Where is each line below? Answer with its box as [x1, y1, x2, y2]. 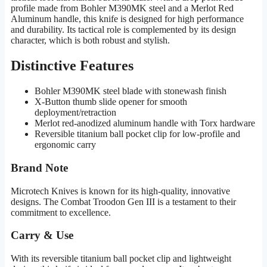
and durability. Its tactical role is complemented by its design [11, 24, 236, 35]
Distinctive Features [11, 58, 133, 74]
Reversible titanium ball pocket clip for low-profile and [35, 129, 240, 139]
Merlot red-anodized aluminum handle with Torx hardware [35, 118, 255, 129]
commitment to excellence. [11, 207, 111, 218]
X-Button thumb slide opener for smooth [35, 97, 187, 107]
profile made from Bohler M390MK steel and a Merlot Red [11, 3, 234, 14]
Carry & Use [11, 229, 73, 242]
